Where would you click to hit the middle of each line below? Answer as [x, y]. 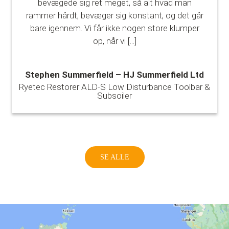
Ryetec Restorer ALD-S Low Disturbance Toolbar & [115, 87]
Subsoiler [115, 96]
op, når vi [109, 41]
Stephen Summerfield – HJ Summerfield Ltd [115, 75]
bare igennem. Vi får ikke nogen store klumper [114, 28]
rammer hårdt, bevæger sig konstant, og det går [114, 16]
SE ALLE [114, 157]
